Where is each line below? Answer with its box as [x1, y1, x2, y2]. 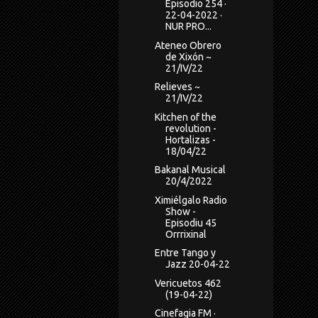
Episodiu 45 [165, 216, 216, 229]
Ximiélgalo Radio [154, 194, 227, 206]
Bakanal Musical [154, 164, 226, 176]
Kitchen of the [154, 111, 216, 123]
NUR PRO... [165, 21, 212, 33]
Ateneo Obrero [154, 39, 221, 51]
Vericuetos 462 [154, 277, 221, 289]
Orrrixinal [165, 228, 207, 240]
